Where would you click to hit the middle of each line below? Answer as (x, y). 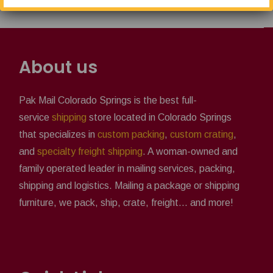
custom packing (131, 134)
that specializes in (58, 134)
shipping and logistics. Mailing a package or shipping (129, 185)
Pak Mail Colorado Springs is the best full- (108, 100)
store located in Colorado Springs (159, 117)
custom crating (202, 134)
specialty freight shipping (90, 151)
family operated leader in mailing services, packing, (127, 168)
